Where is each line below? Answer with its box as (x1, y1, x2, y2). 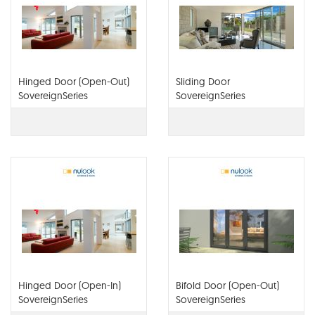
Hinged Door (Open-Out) (18, 75, 129, 88)
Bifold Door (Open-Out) (176, 279, 279, 292)
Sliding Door (176, 75, 230, 88)
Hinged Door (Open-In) (18, 279, 121, 292)
